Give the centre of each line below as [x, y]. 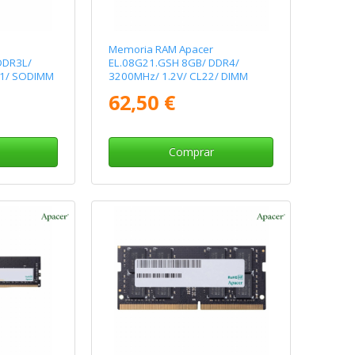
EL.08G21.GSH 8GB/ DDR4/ [174, 63]
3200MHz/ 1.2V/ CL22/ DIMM [179, 76]
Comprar [191, 152]
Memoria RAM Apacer [161, 50]
